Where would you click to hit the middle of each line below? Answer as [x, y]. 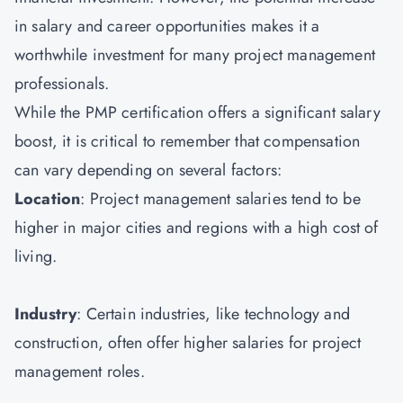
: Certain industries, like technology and [213, 314]
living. [38, 256]
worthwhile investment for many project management [195, 55]
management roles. [82, 372]
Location [48, 199]
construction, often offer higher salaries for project [188, 343]
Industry [46, 314]
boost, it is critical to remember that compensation [188, 141]
